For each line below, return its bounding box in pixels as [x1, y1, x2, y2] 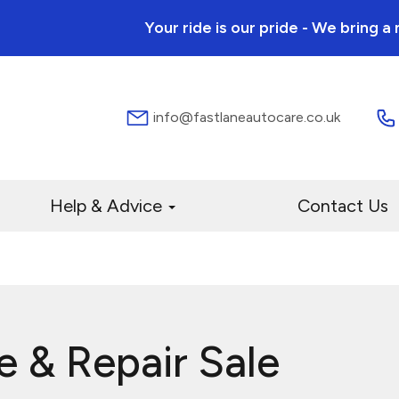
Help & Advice [49, 195, 167, 217]
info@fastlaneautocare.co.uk [150, 108, 340, 126]
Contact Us [297, 195, 389, 217]
